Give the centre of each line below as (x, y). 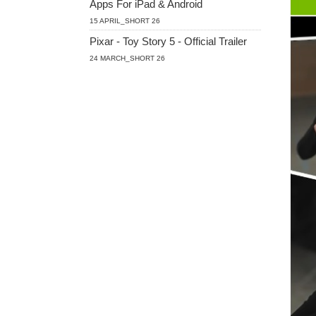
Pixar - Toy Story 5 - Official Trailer (168, 41)
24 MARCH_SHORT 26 (127, 58)
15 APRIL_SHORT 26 (125, 21)
